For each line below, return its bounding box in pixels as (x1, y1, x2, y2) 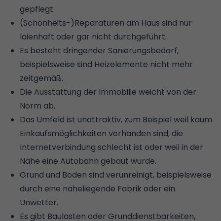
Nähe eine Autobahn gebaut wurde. (20, 155, 156, 167)
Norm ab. (20, 100, 57, 111)
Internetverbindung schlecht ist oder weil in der (20, 141, 203, 153)
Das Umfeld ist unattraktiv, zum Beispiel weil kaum (20, 113, 212, 125)
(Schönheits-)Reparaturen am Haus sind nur (20, 17, 192, 29)
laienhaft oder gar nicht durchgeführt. (20, 31, 167, 42)
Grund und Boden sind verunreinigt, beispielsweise (20, 169, 212, 181)
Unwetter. (20, 196, 60, 208)
